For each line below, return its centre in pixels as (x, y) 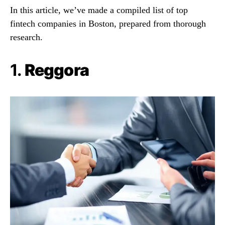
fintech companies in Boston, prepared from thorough (108, 23)
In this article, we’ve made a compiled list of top (99, 10)
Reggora (57, 70)
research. (26, 37)
